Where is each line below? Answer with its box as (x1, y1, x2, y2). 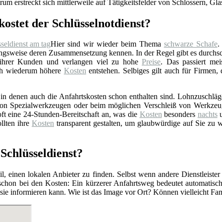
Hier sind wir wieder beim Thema (51, 40, 164, 49)
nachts (197, 110, 218, 119)
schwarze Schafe (164, 40, 218, 49)
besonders (162, 110, 198, 119)
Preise (142, 57, 161, 66)
